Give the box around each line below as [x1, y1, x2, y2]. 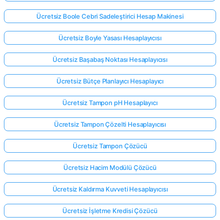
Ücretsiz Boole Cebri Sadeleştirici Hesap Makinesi [36, 12, 184, 20]
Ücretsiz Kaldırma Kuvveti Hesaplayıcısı [52, 185, 168, 193]
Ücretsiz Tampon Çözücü [73, 141, 147, 150]
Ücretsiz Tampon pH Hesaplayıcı [62, 98, 158, 107]
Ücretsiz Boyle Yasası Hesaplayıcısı [58, 33, 162, 42]
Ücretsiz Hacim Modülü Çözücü [63, 163, 157, 171]
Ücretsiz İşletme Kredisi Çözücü [62, 206, 158, 215]
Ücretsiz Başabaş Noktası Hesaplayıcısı [53, 55, 167, 63]
